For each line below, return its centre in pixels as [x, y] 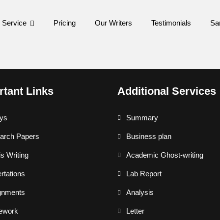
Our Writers [113, 23]
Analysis [140, 192]
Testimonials [171, 23]
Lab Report [144, 174]
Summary [142, 118]
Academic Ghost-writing [165, 155]
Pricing [65, 23]
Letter [135, 211]
